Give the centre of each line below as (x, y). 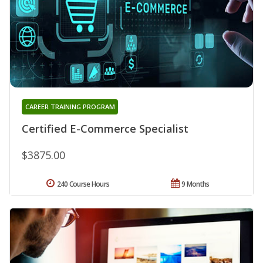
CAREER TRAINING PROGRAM (70, 107)
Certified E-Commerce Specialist (105, 129)
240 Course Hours (83, 184)
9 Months (195, 184)
